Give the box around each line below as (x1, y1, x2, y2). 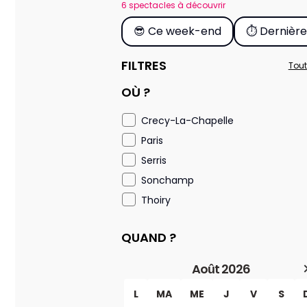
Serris (141, 153, 167, 167)
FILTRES (121, 57, 167, 74)
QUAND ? (121, 229, 176, 246)
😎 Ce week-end (134, 23, 221, 39)
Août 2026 (192, 260, 250, 278)
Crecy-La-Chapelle (141, 114, 234, 127)
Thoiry (141, 193, 171, 207)
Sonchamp (141, 173, 194, 187)
